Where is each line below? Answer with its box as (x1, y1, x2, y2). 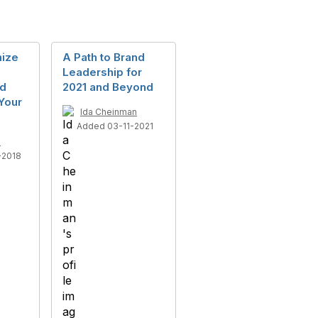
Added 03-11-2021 (77, 120, 153, 131)
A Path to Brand (62, 50, 145, 64)
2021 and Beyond (62, 79, 153, 94)
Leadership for (62, 65, 142, 79)
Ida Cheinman (80, 106, 137, 117)
